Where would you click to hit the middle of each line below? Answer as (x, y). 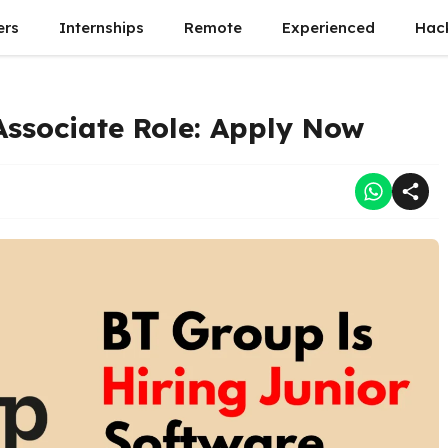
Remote (213, 27)
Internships (101, 27)
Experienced (328, 27)
